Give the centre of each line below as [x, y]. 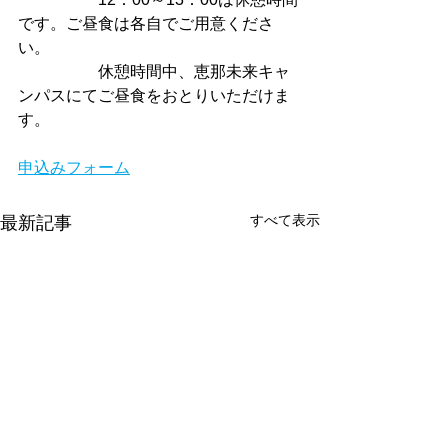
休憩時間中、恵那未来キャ [154, 72]
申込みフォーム [74, 168]
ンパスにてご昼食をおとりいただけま [154, 96]
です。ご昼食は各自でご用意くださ [146, 24]
